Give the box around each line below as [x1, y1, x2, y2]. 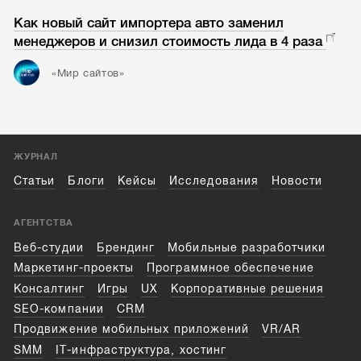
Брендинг [96, 242, 156, 255]
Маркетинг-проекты [14, 262, 135, 275]
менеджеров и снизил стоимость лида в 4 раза [14, 34, 323, 50]
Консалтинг [14, 282, 85, 295]
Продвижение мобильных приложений [14, 323, 250, 336]
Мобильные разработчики [168, 242, 326, 255]
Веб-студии [14, 242, 84, 255]
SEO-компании [14, 303, 104, 316]
